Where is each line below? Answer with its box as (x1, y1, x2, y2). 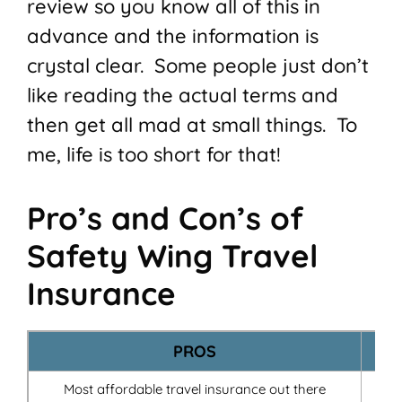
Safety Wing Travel (27, 236, 318, 276)
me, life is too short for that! (27, 142, 281, 168)
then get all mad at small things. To (27, 112, 357, 138)
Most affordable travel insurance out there (64, 380, 326, 398)
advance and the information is (27, 23, 319, 49)
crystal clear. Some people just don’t (27, 53, 369, 79)
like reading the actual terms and (27, 83, 338, 109)
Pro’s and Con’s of (27, 198, 303, 239)
